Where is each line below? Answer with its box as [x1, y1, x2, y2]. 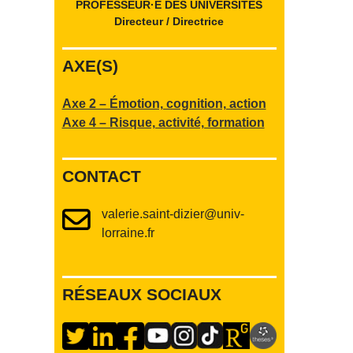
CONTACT [61, 166, 141, 185]
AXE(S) [61, 57, 118, 76]
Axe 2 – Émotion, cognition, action [61, 96, 266, 110]
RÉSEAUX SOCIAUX [61, 284, 221, 303]
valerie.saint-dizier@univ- [101, 206, 244, 221]
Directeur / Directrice [114, 15, 225, 28]
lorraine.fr [101, 225, 154, 240]
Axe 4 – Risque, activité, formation [61, 115, 265, 129]
